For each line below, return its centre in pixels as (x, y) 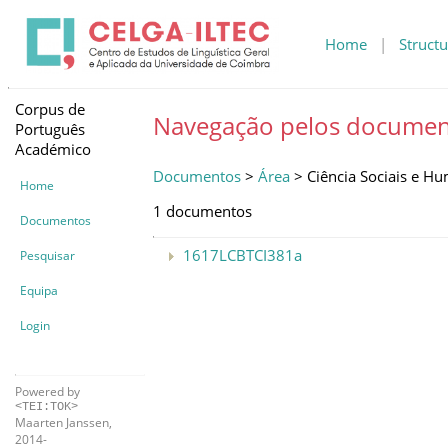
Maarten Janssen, (63, 422)
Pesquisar (47, 255)
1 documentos (202, 210)
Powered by (47, 391)
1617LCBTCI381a (242, 254)
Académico (53, 148)
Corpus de (50, 108)
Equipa (39, 290)
